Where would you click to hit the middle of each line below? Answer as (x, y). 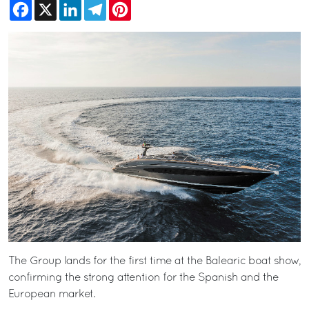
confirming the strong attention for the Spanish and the (143, 278)
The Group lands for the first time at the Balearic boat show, (154, 261)
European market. (52, 294)
